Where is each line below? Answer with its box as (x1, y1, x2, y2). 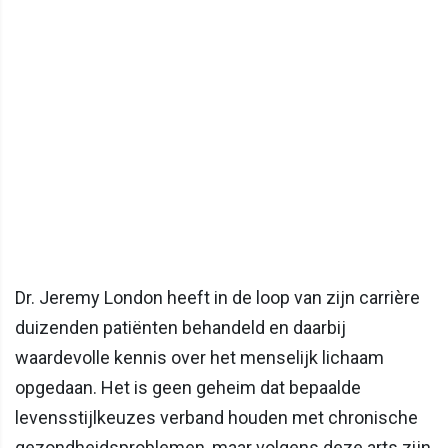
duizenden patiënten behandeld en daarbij (15, 317, 346, 339)
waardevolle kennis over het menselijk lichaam (15, 347, 384, 369)
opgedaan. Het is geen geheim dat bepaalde (15, 377, 361, 399)
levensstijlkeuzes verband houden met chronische (15, 407, 418, 429)
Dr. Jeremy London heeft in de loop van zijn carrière (15, 287, 420, 309)
